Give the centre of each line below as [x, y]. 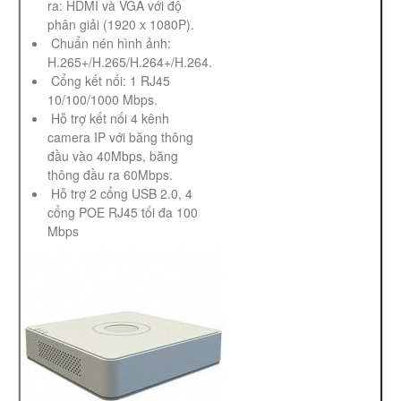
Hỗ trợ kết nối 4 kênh [108, 119]
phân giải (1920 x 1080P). [121, 25]
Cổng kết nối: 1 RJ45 [109, 81]
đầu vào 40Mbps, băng [113, 156]
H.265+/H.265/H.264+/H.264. [130, 62]
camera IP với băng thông [120, 137]
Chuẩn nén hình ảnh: [109, 43]
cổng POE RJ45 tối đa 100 [123, 213]
